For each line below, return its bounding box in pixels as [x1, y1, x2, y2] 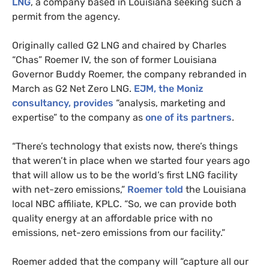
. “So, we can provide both [119, 198, 237, 210]
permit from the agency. [12, 10, 120, 22]
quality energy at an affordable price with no [12, 212, 213, 224]
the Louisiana [183, 183, 246, 195]
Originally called [12, 39, 86, 51]
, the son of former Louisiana [89, 53, 217, 65]
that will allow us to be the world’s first [12, 169, 186, 181]
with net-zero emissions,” [12, 183, 127, 195]
